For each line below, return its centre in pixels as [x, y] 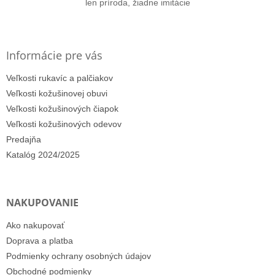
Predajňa [24, 139]
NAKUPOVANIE [42, 202]
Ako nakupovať [35, 225]
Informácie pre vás [54, 55]
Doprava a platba [40, 240]
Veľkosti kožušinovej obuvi [57, 93]
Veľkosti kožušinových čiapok [62, 108]
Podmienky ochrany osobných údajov [79, 256]
